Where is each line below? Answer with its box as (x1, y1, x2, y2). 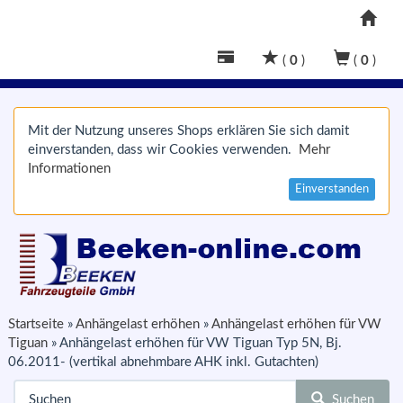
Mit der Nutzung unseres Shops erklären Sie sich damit (28, 124, 349, 138)
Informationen (28, 162, 111, 175)
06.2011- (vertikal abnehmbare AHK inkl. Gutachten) (8, 355, 318, 369)
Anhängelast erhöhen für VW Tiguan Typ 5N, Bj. (59, 336, 342, 350)
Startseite (8, 318, 64, 331)
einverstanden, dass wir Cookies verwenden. (28, 143, 299, 157)
